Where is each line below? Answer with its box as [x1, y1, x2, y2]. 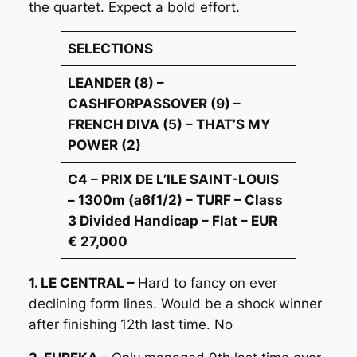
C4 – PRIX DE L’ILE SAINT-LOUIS [68, 171, 280, 187]
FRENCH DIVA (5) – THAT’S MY [68, 116, 271, 132]
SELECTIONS [68, 40, 154, 57]
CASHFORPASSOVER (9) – [68, 95, 241, 112]
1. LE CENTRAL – [28, 274, 138, 291]
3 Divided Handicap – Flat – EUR [68, 212, 278, 229]
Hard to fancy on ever [137, 274, 277, 291]
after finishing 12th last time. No [28, 316, 233, 332]
